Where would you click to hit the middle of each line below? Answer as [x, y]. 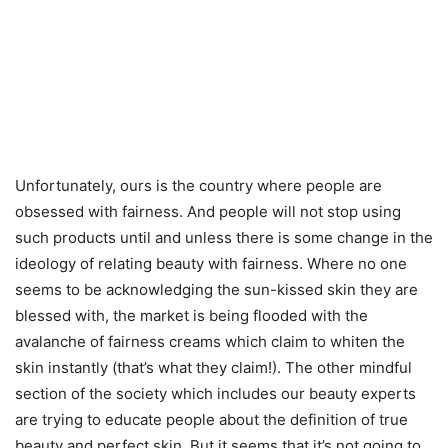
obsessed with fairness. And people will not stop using [208, 211]
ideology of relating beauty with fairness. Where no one [211, 263]
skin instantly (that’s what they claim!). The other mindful [213, 367]
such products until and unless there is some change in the [224, 237]
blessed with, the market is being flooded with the [191, 315]
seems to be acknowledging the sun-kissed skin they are [216, 289]
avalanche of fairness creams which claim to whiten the [210, 341]
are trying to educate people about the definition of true [211, 419]
